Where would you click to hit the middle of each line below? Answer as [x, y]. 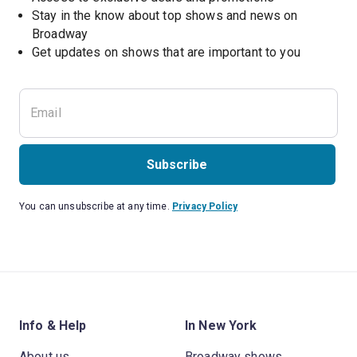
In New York [221, 326]
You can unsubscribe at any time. [94, 207]
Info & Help [53, 326]
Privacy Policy [205, 207]
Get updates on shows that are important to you [166, 53]
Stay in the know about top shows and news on [165, 16]
